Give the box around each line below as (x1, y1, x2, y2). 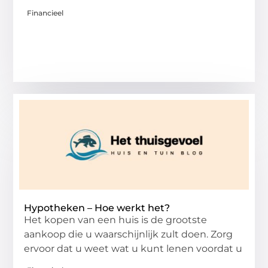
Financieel (27, 8, 64, 18)
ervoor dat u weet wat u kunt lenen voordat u (24, 243, 243, 255)
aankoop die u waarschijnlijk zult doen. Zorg (24, 229, 233, 240)
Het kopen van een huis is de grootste (24, 214, 208, 226)
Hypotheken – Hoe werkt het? (24, 202, 170, 214)
